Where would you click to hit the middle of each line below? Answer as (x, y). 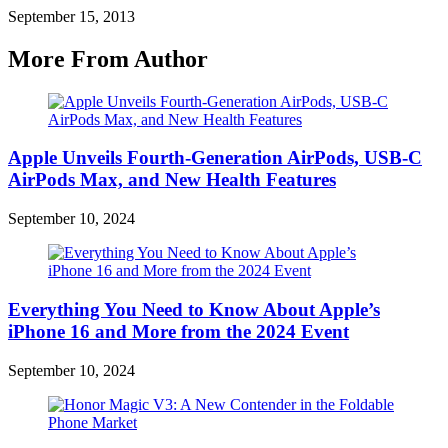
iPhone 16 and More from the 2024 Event (178, 331)
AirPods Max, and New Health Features (172, 180)
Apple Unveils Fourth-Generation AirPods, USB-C (215, 158)
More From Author (108, 58)
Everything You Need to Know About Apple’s (194, 309)
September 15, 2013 (71, 16)
